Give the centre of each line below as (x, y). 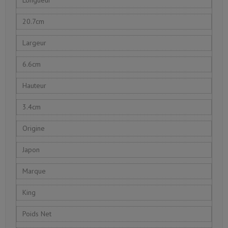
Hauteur (35, 85)
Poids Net (37, 213)
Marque (34, 171)
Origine (34, 128)
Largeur (35, 42)
